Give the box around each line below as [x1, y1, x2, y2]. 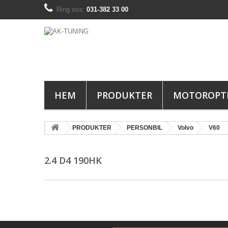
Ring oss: [56, 6, 87, 13]
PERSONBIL [127, 124, 162, 131]
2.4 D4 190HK [44, 154, 104, 166]
